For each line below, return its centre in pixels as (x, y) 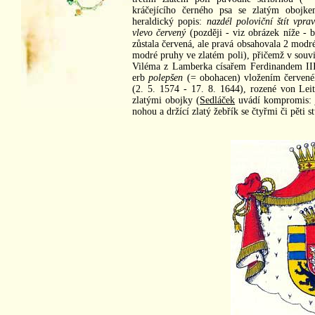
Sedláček (218, 100)
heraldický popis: (169, 21)
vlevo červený (159, 32)
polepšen (166, 77)
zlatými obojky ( (166, 100)
